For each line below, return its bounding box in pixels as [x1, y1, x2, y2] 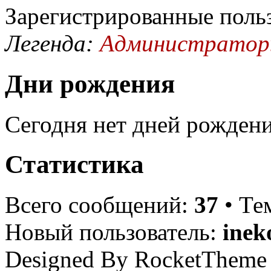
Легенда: [5, 30, 100, 56]
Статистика [5, 150, 144, 179]
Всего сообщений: [5, 192, 194, 218]
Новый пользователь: [5, 219, 223, 246]
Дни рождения [5, 69, 175, 98]
